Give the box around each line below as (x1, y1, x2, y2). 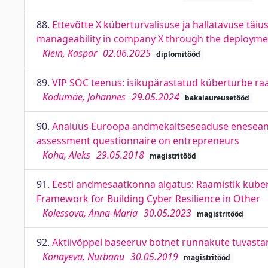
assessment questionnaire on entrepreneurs (36, 134, 239, 147)
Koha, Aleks (42, 148, 90, 162)
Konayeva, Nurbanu (42, 250, 124, 263)
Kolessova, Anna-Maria (42, 206, 138, 220)
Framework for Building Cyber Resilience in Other (36, 192, 260, 205)
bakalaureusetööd (184, 93, 249, 103)
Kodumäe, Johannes (42, 90, 126, 103)
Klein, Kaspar (42, 47, 97, 60)
